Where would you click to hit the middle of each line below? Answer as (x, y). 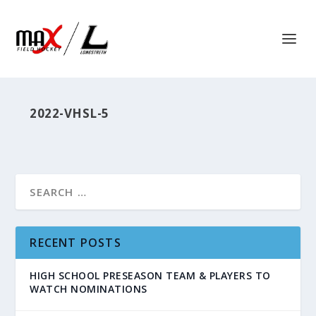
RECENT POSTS (75, 243)
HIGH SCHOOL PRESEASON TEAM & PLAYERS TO (150, 275)
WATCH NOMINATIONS (89, 289)
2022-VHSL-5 (69, 113)
